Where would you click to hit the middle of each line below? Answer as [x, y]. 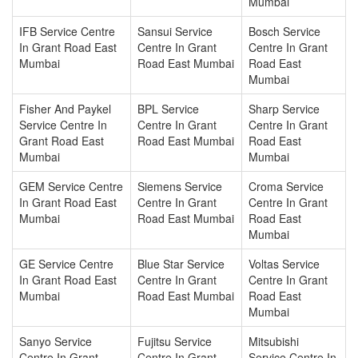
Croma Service [286, 186]
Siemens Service [180, 186]
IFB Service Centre [67, 31]
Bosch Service [284, 31]
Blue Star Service [181, 264]
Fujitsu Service [175, 341]
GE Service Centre [66, 264]
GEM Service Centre [71, 186]
